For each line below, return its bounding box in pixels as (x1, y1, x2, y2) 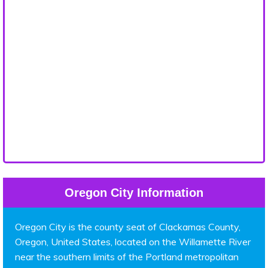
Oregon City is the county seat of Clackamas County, (15, 221, 240, 233)
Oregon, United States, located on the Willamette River (15, 236, 251, 248)
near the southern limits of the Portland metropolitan (15, 251, 239, 263)
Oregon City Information (65, 186, 203, 200)
